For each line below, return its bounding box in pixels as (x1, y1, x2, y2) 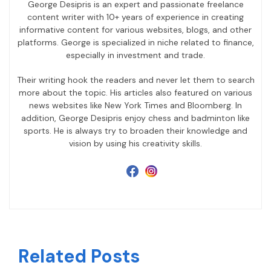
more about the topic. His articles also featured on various (19, 87, 252, 99)
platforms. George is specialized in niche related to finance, (17, 37, 254, 48)
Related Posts (18, 244, 140, 269)
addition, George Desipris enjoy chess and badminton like (21, 113, 250, 124)
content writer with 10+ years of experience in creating (27, 11, 244, 23)
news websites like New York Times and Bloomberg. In (29, 100, 242, 111)
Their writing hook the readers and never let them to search (16, 74, 255, 86)
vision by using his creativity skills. (69, 138, 202, 149)
